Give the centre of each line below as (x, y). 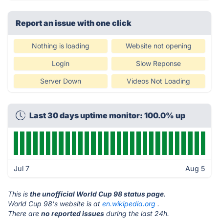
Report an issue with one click (74, 23)
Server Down (61, 81)
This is (19, 194)
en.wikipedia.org (129, 204)
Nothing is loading (61, 46)
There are (24, 213)
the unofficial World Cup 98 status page (97, 194)
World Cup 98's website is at (55, 204)
